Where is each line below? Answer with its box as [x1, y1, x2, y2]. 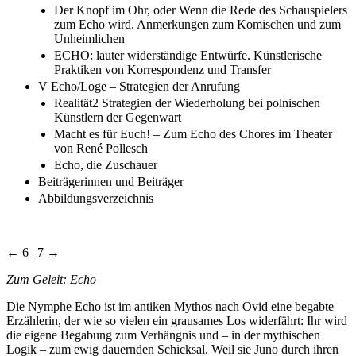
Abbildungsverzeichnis [38, 191, 153, 205]
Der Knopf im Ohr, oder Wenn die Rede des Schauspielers [54, 2, 347, 17]
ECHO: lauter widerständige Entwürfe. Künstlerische [54, 48, 322, 62]
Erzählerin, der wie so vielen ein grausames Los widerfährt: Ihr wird [6, 313, 347, 327]
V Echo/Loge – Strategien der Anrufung [38, 79, 240, 93]
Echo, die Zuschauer [54, 157, 157, 172]
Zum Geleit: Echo [6, 272, 96, 286]
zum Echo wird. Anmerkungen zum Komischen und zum [54, 17, 341, 31]
